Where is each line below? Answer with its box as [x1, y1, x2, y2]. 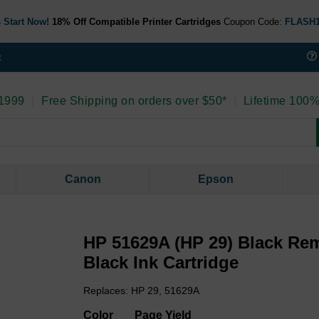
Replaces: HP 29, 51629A [83, 285, 200, 297]
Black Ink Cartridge [83, 253, 239, 273]
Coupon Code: [223, 16, 282, 27]
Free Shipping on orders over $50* [38, 95, 227, 108]
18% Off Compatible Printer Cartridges [51, 16, 221, 27]
